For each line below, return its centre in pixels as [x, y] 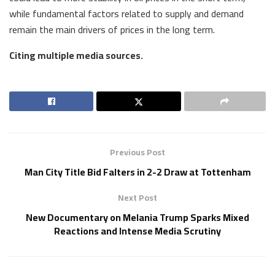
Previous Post [137, 152]
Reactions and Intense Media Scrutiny [137, 230]
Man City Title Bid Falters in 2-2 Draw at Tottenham [137, 172]
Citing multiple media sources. [76, 55]
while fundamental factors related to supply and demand [126, 13]
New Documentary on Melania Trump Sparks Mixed [137, 217]
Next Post [137, 197]
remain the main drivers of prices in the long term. [112, 29]
